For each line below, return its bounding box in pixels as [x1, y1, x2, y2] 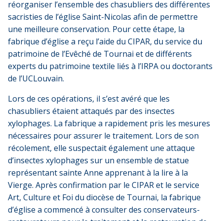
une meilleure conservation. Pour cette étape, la [8, 23, 184, 35]
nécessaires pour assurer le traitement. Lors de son [8, 130, 199, 141]
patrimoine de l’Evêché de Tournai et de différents [8, 48, 192, 59]
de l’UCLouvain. [8, 73, 64, 84]
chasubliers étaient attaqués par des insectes [8, 105, 175, 116]
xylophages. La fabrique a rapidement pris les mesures [8, 117, 210, 129]
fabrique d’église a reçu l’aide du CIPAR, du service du [8, 36, 202, 47]
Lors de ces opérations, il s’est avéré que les [8, 93, 170, 104]
